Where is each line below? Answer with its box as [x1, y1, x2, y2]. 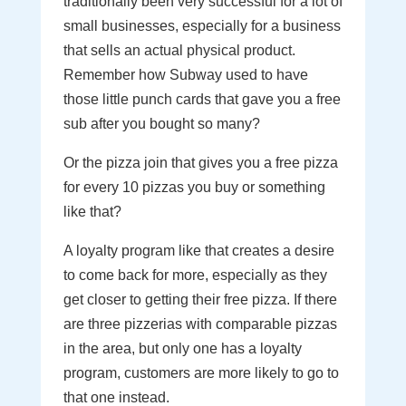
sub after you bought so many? [63, 116, 260, 131]
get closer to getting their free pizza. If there [63, 292, 337, 307]
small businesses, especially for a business [63, 18, 341, 34]
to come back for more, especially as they [63, 267, 327, 283]
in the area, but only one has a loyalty [63, 341, 302, 356]
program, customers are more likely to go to [63, 365, 339, 381]
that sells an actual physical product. [63, 43, 295, 58]
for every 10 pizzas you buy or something [63, 179, 325, 195]
